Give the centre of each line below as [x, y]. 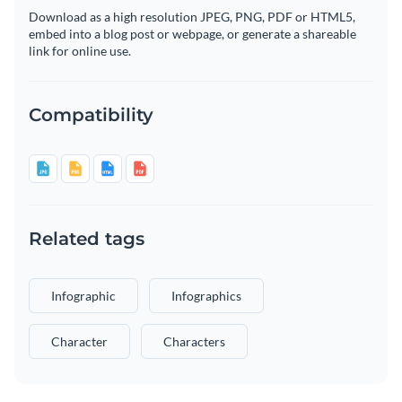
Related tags [87, 239]
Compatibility [91, 115]
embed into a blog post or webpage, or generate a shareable [192, 34]
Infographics [206, 296]
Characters [194, 342]
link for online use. [80, 51]
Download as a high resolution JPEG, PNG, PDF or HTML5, [192, 17]
